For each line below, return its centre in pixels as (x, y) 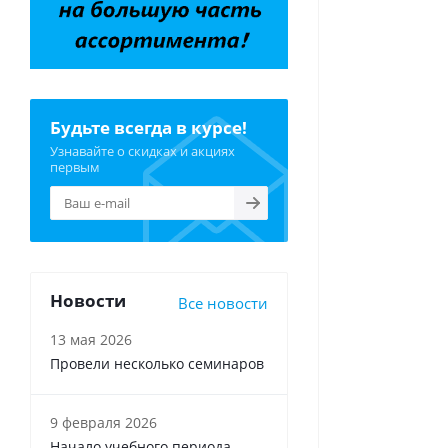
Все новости (223, 303)
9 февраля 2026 (103, 423)
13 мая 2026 (91, 340)
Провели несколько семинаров (157, 364)
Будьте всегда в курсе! (148, 128)
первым (75, 167)
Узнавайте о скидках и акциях (142, 151)
